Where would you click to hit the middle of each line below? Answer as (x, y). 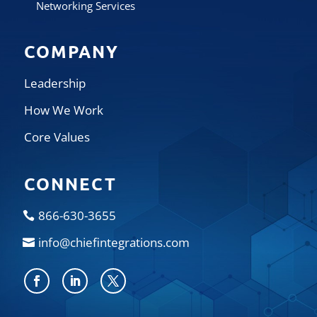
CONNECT (70, 184)
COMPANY (71, 52)
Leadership (54, 83)
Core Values (57, 137)
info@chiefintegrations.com (114, 243)
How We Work (63, 110)
